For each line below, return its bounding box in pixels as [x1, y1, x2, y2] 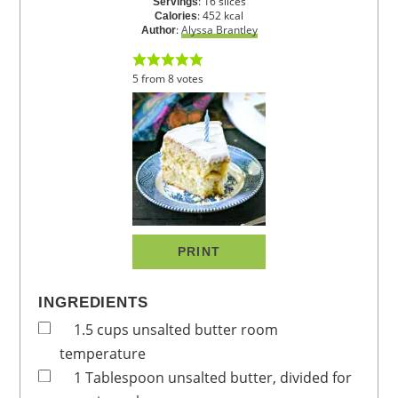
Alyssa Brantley [180, 22, 258, 38]
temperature [60, 344, 147, 364]
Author [140, 24, 176, 37]
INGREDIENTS [38, 294, 148, 312]
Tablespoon [85, 368, 165, 388]
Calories [155, 10, 197, 23]
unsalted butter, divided [168, 368, 330, 388]
